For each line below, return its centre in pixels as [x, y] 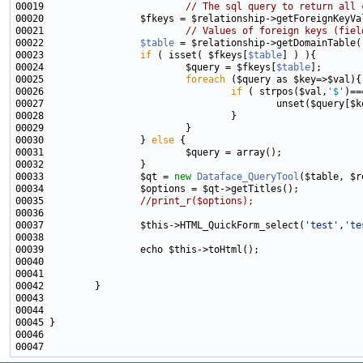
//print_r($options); [197, 201]
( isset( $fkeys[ [200, 55]
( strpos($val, [285, 92]
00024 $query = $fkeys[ [146, 67]
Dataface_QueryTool [248, 177]
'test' [322, 225]
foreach [205, 79]
